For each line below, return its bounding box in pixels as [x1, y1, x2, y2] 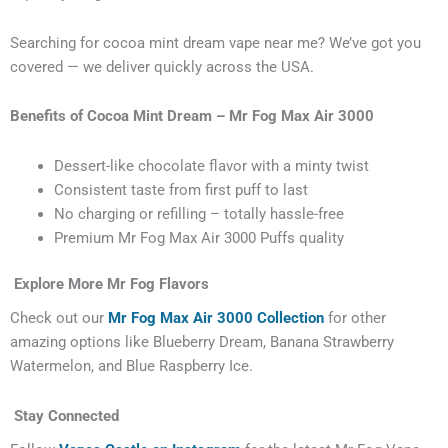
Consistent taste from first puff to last [53, 180, 308, 199]
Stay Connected [10, 406, 119, 425]
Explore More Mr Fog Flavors [10, 274, 209, 293]
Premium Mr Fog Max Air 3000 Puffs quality [53, 228, 344, 247]
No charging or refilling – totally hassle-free [53, 204, 344, 223]
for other [328, 309, 386, 328]
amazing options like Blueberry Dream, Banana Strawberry [10, 333, 394, 352]
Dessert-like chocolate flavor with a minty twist [53, 156, 369, 175]
